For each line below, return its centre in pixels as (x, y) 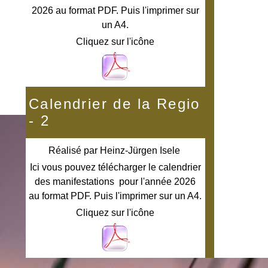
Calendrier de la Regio (115, 104)
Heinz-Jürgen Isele (140, 151)
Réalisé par (74, 151)
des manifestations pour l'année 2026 (115, 182)
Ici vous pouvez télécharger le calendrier (115, 167)
